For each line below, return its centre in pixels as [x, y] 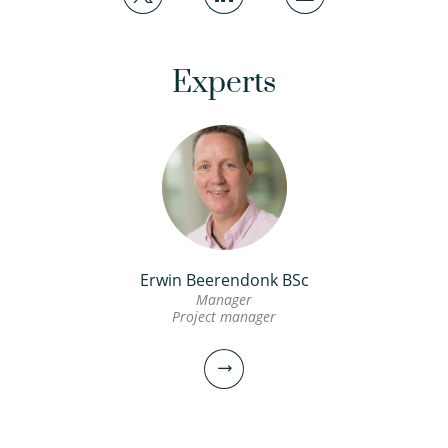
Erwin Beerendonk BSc [224, 280]
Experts [224, 83]
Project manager [224, 316]
